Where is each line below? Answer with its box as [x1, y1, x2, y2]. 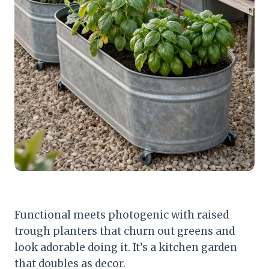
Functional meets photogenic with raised [14, 208, 229, 222]
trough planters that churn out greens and [14, 224, 235, 238]
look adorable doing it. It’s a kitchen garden [14, 240, 237, 254]
